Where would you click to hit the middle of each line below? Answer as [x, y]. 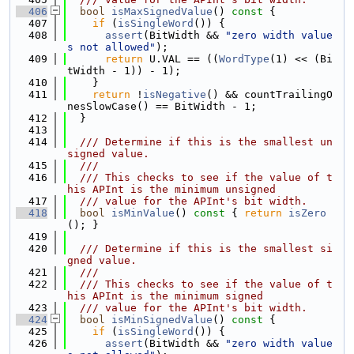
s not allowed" [111, 47]
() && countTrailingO [269, 94]
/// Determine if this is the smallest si [200, 249]
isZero [307, 213]
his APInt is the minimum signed [165, 296]
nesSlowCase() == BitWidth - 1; [162, 106]
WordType [244, 59]
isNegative [175, 94]
